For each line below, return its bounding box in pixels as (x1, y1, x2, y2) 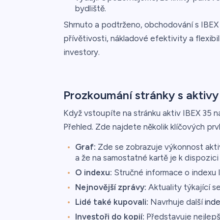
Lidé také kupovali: (75, 196, 148, 207)
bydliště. (75, 3, 106, 13)
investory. (63, 47, 100, 57)
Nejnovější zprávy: (75, 182, 146, 192)
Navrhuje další (148, 196, 205, 207)
